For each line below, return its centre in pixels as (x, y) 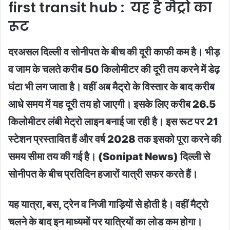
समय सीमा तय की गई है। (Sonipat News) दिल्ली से (109, 156)
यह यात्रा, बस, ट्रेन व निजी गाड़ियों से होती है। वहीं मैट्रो (108, 204)
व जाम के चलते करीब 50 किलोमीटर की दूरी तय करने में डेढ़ (114, 69)
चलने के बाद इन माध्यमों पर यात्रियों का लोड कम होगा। (105, 222)
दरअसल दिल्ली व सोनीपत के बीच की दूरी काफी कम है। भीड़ (114, 52)
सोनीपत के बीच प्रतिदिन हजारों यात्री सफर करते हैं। (103, 174)
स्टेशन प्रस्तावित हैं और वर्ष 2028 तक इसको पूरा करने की (115, 139)
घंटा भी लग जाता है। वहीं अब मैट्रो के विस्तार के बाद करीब (111, 87)
